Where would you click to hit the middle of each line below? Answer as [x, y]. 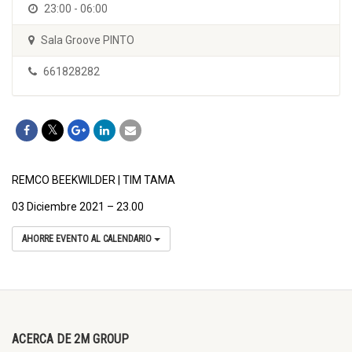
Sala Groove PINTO [86, 40]
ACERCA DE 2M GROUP [70, 339]
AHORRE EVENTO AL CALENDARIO [88, 239]
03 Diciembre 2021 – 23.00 [78, 207]
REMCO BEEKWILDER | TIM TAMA [93, 180]
